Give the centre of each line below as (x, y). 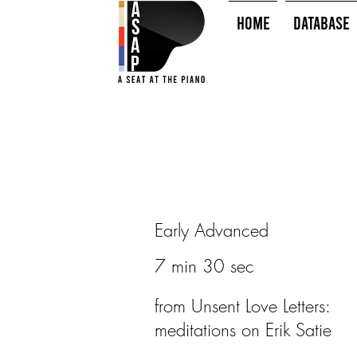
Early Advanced (211, 230)
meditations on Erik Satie (243, 330)
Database (321, 22)
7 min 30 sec (204, 266)
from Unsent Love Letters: (242, 306)
